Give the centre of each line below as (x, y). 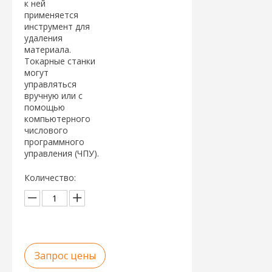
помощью (45, 107)
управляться (50, 84)
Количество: (50, 178)
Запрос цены (65, 256)
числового (46, 130)
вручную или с (53, 96)
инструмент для (57, 26)
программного (54, 142)
